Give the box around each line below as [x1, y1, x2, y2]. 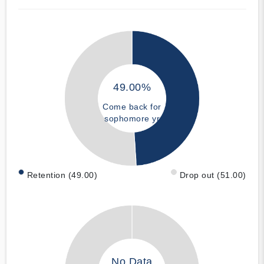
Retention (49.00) [27, 170, 97, 180]
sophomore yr [104, 114, 160, 124]
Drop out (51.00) [179, 170, 246, 180]
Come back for [103, 102, 161, 112]
